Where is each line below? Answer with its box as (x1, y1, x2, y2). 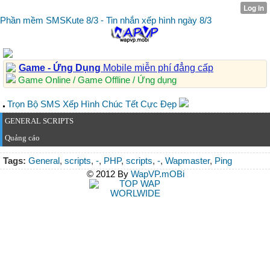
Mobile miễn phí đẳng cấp (103, 63, 213, 73)
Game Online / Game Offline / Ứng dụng (16, 75, 177, 85)
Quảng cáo (5, 133, 40, 142)
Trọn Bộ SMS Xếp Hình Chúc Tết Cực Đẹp (7, 99, 177, 109)
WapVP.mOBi (130, 169, 184, 179)
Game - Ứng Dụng (19, 63, 103, 73)
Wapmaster (165, 156, 210, 166)
